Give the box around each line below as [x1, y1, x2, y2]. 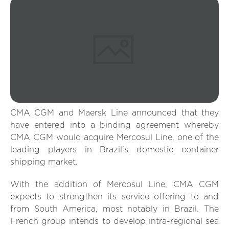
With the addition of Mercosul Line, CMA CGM [10, 180, 219, 189]
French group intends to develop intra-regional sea [10, 217, 219, 226]
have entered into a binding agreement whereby [10, 121, 219, 130]
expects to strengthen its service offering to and [10, 193, 219, 201]
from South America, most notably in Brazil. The [10, 205, 219, 214]
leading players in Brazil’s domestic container [10, 146, 219, 154]
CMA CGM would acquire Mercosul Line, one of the [10, 133, 219, 142]
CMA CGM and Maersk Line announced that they [10, 109, 219, 118]
